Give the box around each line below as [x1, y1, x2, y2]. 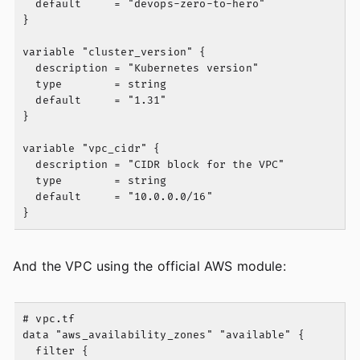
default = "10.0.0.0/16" [22, 190, 213, 204]
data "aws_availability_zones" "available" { [22, 329, 305, 342]
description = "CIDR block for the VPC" [22, 158, 285, 172]
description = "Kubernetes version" [22, 62, 259, 76]
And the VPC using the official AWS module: [13, 258, 286, 275]
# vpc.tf [22, 313, 76, 326]
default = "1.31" [22, 94, 167, 108]
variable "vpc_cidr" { [22, 142, 161, 156]
